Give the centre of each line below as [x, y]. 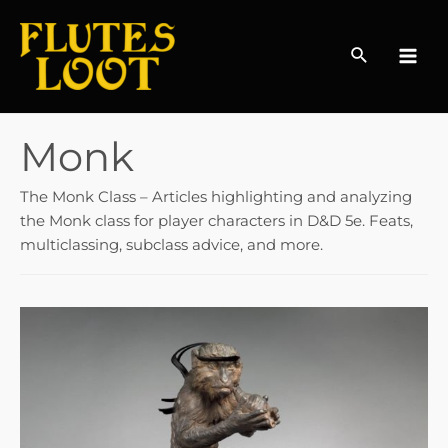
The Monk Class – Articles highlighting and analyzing [216, 196]
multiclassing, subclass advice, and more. [171, 244]
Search [380, 53]
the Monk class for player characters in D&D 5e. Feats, [216, 220]
